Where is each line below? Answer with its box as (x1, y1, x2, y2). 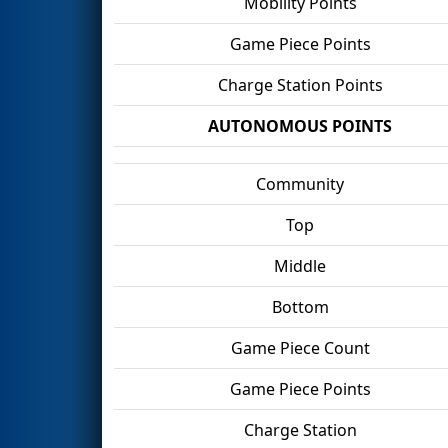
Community (256, 172, 344, 195)
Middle (274, 254, 326, 277)
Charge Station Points (217, 73, 383, 96)
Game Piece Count (230, 336, 370, 359)
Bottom (271, 295, 329, 318)
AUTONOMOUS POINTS (208, 114, 392, 137)
